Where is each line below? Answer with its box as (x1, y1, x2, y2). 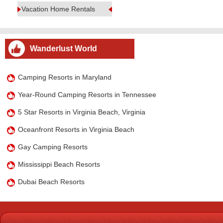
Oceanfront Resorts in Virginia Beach (18, 125, 135, 133)
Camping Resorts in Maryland (18, 73, 112, 81)
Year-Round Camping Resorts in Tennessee (18, 91, 157, 99)
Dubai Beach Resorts (18, 178, 85, 186)
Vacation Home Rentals (21, 5, 95, 13)
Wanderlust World (30, 44, 97, 53)
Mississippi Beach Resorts (18, 160, 101, 168)
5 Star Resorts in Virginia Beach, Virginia (18, 108, 146, 116)
